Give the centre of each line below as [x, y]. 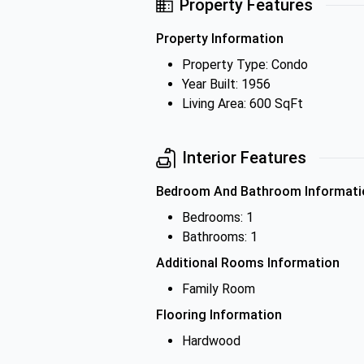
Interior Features [244, 158]
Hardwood [211, 341]
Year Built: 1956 [226, 84]
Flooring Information [219, 315]
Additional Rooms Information [248, 263]
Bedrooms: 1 [218, 217]
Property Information [220, 39]
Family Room [219, 289]
